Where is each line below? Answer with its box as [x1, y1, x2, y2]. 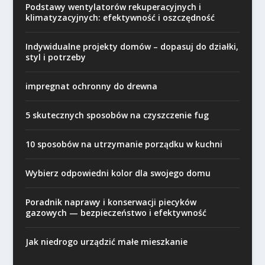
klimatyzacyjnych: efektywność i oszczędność [25, 12, 215, 23]
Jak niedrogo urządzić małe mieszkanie [25, 236, 188, 247]
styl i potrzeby [25, 51, 86, 63]
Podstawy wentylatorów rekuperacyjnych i [25, 1, 201, 12]
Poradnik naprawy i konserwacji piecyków [25, 196, 196, 208]
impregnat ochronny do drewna [25, 80, 157, 92]
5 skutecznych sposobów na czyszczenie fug [25, 109, 209, 121]
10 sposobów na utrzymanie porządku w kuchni [25, 138, 222, 150]
